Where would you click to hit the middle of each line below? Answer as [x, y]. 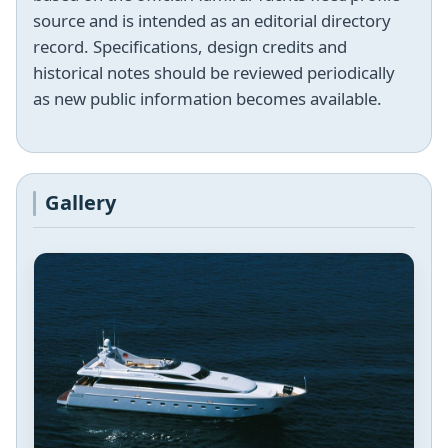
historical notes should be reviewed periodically [214, 72]
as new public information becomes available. [207, 98]
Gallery [81, 202]
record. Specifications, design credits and [190, 46]
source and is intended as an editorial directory [212, 20]
